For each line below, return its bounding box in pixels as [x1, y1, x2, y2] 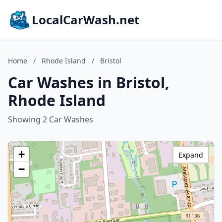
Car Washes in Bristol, [8, 72, 169, 93]
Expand [178, 150, 203, 160]
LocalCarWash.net [32, 11, 139, 28]
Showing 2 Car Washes [8, 114, 93, 125]
